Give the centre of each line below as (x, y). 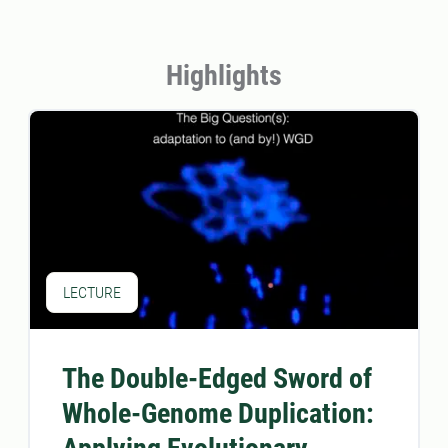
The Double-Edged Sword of (217, 378)
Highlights (224, 75)
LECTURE (92, 292)
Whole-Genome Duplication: (218, 413)
